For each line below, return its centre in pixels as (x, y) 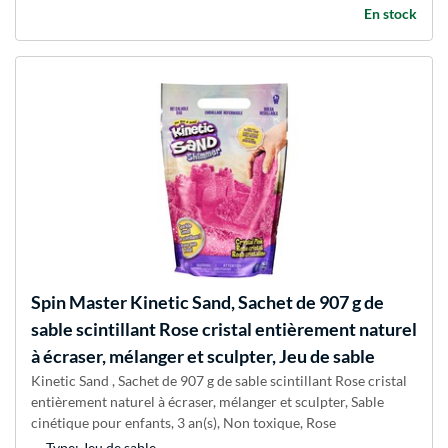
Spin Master (79, 302)
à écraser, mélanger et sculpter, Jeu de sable (203, 356)
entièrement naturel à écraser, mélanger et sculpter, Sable (207, 402)
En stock (390, 14)
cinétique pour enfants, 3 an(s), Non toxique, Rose (183, 423)
